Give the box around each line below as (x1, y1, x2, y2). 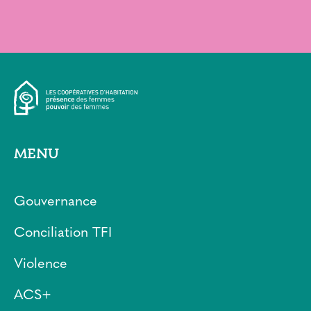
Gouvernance (14, 195, 97, 209)
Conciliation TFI (14, 226, 112, 240)
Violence (14, 258, 67, 271)
